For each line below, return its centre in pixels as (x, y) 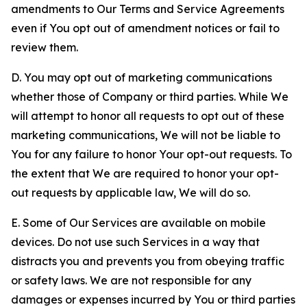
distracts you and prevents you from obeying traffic (148, 261)
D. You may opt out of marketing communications (142, 77)
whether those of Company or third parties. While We (150, 97)
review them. (45, 47)
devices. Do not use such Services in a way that (135, 242)
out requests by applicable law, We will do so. (131, 193)
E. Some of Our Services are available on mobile (138, 223)
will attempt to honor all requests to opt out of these (148, 116)
